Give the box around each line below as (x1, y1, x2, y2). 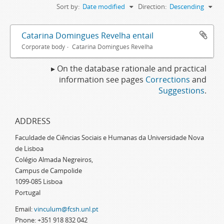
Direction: (138, 2, 166, 11)
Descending (169, 2, 204, 11)
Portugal (15, 188, 40, 197)
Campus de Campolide (15, 166, 82, 175)
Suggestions (158, 85, 204, 96)
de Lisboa (15, 144, 43, 153)
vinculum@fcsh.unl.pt (34, 204, 98, 213)
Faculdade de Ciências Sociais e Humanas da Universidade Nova (15, 133, 204, 142)
